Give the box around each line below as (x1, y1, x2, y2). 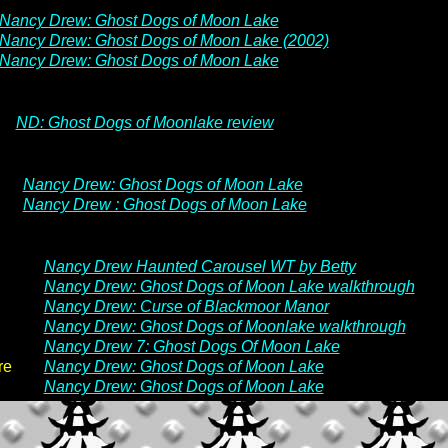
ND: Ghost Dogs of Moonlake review (15, 114, 274, 131)
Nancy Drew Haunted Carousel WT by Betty (43, 258, 356, 275)
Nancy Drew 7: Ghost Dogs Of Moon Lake (43, 338, 340, 355)
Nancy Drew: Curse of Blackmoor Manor (43, 298, 329, 315)
